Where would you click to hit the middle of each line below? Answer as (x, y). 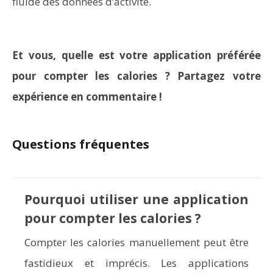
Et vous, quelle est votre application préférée (136, 55)
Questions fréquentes (81, 144)
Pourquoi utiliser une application (136, 200)
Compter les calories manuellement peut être (136, 243)
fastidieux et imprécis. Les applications (136, 263)
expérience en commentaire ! (87, 97)
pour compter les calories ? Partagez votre (136, 76)
